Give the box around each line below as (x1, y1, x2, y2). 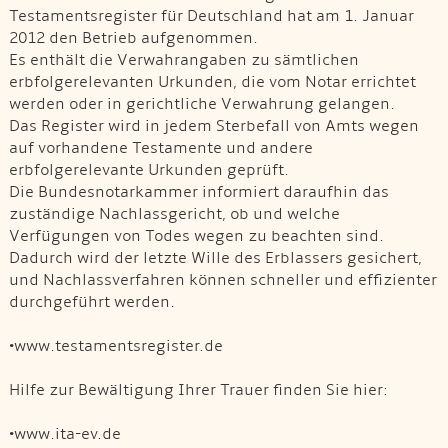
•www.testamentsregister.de (8, 335, 223, 356)
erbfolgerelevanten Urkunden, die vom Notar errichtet (8, 71, 416, 92)
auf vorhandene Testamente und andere (8, 137, 313, 158)
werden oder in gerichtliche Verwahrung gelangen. (8, 93, 395, 114)
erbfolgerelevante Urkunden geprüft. (8, 159, 289, 180)
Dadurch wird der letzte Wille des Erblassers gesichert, (8, 247, 422, 268)
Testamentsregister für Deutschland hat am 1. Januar (8, 5, 414, 26)
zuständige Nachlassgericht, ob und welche (8, 203, 340, 224)
